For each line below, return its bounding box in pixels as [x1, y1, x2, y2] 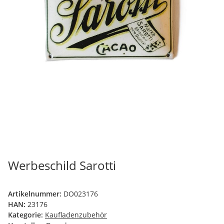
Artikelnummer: [8, 188, 63, 198]
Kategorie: [8, 209, 45, 219]
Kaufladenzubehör [45, 209, 107, 219]
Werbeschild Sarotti [8, 156, 116, 173]
